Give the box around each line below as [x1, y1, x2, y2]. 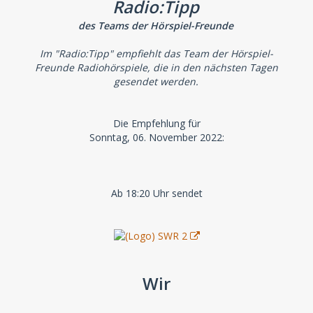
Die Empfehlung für [112, 116, 201, 130]
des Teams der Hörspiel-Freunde [78, 18, 233, 32]
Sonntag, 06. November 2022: [89, 130, 224, 144]
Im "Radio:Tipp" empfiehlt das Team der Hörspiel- [40, 46, 273, 60]
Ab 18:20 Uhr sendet [110, 186, 203, 200]
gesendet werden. [113, 74, 198, 88]
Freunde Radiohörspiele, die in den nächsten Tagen [35, 60, 278, 74]
